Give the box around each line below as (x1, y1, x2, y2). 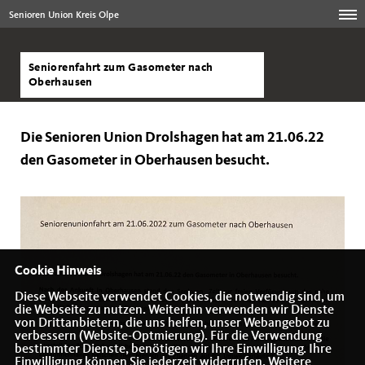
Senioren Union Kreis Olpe (9, 11, 119, 20)
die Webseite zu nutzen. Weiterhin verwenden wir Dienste (14, 303, 334, 317)
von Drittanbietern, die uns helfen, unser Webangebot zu (14, 316, 330, 330)
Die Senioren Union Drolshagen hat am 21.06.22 (20, 130, 324, 145)
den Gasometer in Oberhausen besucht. (20, 153, 270, 168)
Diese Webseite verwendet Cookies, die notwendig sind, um (14, 290, 345, 304)
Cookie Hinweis (14, 264, 102, 278)
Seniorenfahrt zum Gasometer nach (29, 62, 213, 73)
